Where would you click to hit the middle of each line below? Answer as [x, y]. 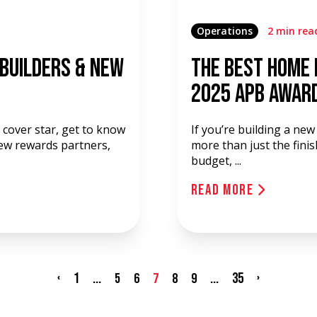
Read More [224, 190]
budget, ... [216, 161]
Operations [224, 31]
